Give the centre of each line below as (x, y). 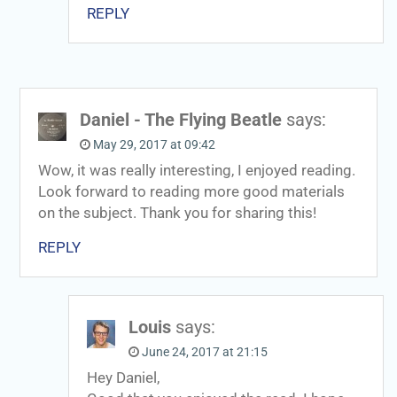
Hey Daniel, (123, 378)
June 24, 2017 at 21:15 (204, 351)
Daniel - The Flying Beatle (180, 119)
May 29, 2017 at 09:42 (154, 144)
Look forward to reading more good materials (191, 191)
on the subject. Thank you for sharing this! (177, 213)
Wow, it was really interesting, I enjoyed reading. (196, 170)
